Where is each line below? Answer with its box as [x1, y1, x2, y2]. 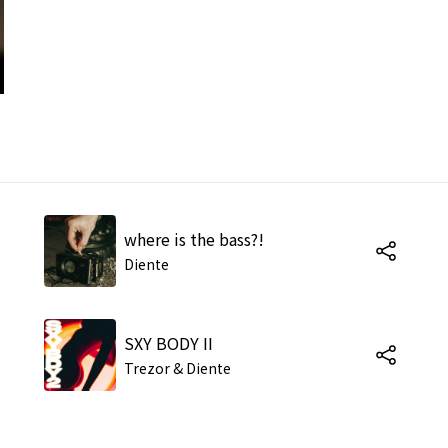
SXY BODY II [124, 330, 213, 355]
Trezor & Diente [124, 357, 231, 378]
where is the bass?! [124, 226, 264, 251]
